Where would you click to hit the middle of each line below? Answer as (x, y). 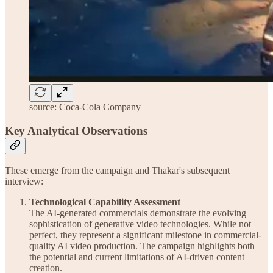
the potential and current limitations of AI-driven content (137, 257)
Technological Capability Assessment (105, 202)
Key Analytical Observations (76, 130)
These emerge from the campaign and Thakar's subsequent (117, 171)
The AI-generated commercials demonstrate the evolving (138, 213)
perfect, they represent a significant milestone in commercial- (145, 235)
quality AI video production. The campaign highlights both (142, 246)
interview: (24, 182)
